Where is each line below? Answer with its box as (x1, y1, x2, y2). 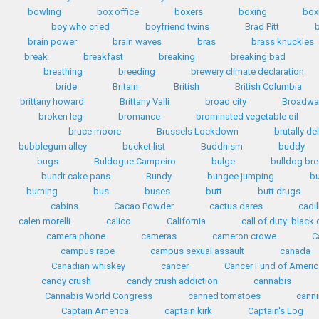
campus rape (61, 246, 115, 256)
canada (280, 246, 310, 256)
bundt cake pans (41, 171, 110, 182)
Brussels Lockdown (156, 126, 239, 137)
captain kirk (164, 305, 212, 316)
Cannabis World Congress (44, 291, 152, 301)
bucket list (122, 141, 165, 152)
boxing (239, 6, 267, 17)
